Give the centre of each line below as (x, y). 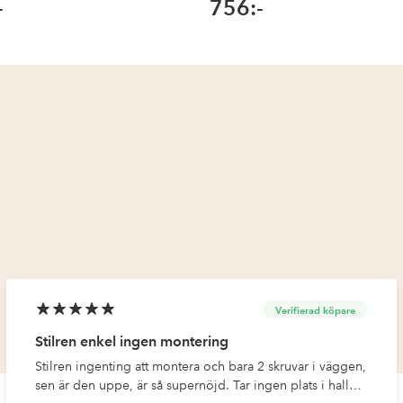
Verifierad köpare (315, 310)
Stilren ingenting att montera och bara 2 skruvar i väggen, (174, 367)
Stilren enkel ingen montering (132, 342)
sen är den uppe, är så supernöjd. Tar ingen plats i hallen (200, 385)
